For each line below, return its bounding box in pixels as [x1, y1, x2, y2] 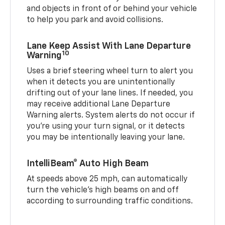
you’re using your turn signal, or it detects [27, 123, 185, 131]
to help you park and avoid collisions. [27, 16, 164, 25]
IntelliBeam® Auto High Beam [27, 159, 149, 169]
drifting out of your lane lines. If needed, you [27, 89, 193, 98]
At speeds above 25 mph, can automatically [27, 175, 188, 184]
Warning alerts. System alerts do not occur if [27, 111, 195, 120]
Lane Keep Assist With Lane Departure [27, 42, 191, 51]
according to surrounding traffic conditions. [27, 197, 193, 206]
